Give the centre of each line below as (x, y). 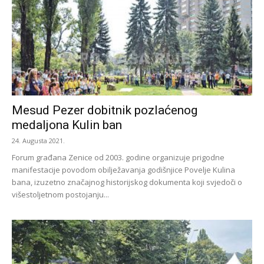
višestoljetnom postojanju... (60, 195)
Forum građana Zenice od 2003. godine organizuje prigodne (118, 158)
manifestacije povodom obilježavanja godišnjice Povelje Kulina (123, 170)
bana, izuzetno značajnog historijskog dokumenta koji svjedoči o (127, 182)
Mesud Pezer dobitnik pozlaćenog (105, 110)
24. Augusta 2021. (38, 141)
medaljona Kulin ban (67, 125)
